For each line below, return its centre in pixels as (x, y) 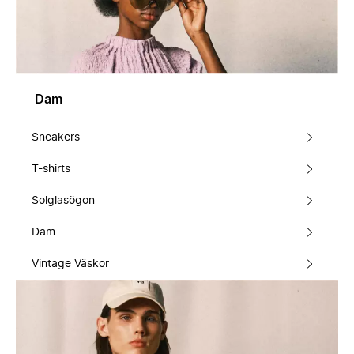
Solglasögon (63, 200)
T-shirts (51, 169)
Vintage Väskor (70, 264)
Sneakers (56, 137)
